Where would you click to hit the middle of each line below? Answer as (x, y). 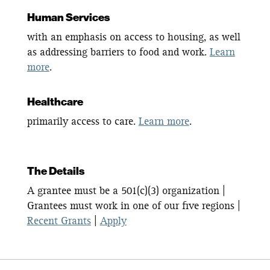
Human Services (68, 18)
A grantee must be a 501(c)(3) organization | (126, 191)
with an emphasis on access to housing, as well (133, 38)
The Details (55, 172)
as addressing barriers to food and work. (118, 53)
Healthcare (55, 103)
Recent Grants (59, 221)
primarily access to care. (83, 122)
